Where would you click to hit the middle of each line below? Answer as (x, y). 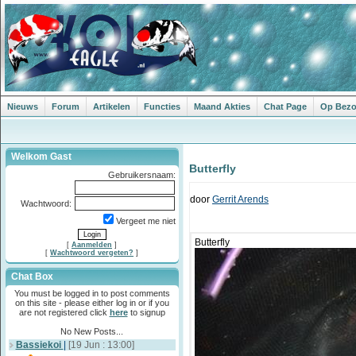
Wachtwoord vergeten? (92, 253)
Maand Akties (222, 106)
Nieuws (23, 106)
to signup (146, 312)
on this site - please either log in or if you (92, 303)
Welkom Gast (41, 157)
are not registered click (64, 312)
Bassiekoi (39, 345)
